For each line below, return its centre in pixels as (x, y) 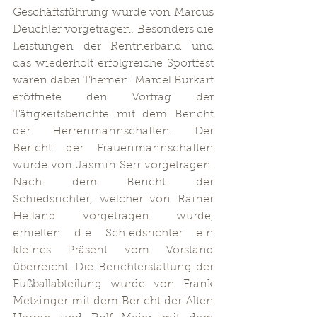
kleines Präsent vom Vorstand (113, 250)
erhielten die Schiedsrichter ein (113, 234)
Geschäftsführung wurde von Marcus (113, 13)
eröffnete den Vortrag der (113, 98)
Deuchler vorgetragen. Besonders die (113, 30)
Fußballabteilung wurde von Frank (113, 284)
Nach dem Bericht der (113, 183)
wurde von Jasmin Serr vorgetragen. (113, 166)
